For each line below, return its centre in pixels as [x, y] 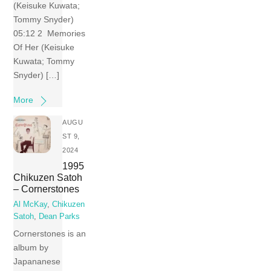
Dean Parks [60, 217]
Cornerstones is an [50, 233]
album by [31, 247]
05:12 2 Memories [50, 34]
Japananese [37, 261]
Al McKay [31, 205]
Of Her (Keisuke [44, 47]
